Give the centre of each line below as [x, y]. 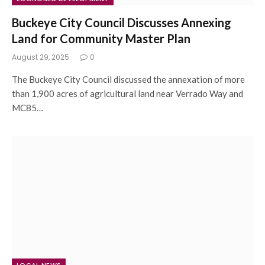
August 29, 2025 [41, 57]
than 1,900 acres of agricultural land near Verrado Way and [127, 93]
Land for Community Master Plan [101, 38]
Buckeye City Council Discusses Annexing [122, 22]
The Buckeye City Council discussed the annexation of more [128, 79]
